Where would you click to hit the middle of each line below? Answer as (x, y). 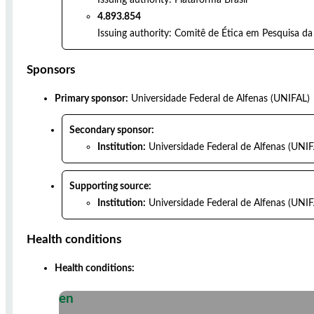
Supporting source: (110, 186)
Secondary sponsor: (112, 130)
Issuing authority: (135, 33)
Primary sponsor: (91, 98)
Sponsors (51, 69)
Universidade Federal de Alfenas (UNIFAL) (220, 98)
